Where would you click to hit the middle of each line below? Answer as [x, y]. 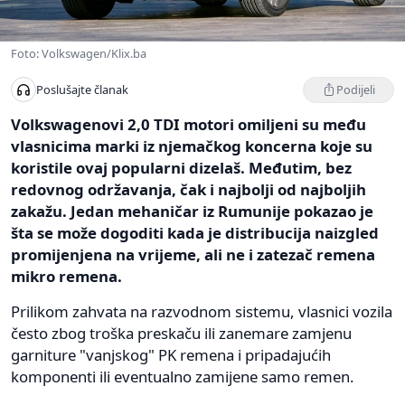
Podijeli [356, 89]
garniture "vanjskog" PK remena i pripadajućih [171, 354]
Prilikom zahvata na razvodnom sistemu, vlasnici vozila [202, 311]
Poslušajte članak [82, 90]
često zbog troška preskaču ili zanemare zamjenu [181, 333]
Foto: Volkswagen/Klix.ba [79, 53]
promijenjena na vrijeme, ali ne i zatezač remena [193, 254]
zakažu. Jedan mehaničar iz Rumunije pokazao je [192, 211]
